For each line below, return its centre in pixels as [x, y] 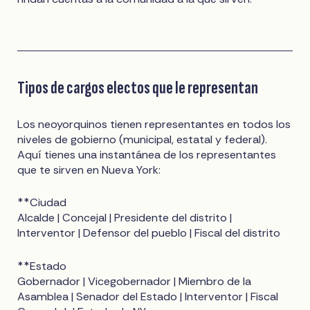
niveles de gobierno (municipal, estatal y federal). [143, 140]
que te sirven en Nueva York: [89, 170]
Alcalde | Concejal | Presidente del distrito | [125, 218]
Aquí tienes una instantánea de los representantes [147, 155]
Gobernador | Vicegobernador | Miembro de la [135, 281]
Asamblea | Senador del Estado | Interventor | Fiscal [148, 296]
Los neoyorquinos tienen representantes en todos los [154, 125]
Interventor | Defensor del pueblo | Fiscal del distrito [149, 233]
